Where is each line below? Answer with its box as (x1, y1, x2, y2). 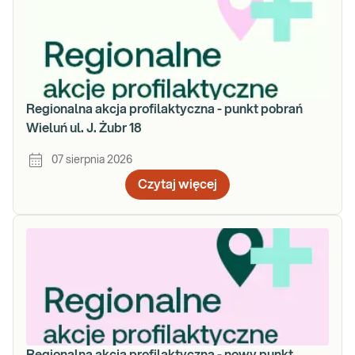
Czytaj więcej (138, 178, 217, 191)
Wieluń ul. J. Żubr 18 (26, 122, 142, 135)
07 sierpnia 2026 (52, 155, 132, 166)
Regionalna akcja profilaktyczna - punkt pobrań (26, 103, 303, 116)
